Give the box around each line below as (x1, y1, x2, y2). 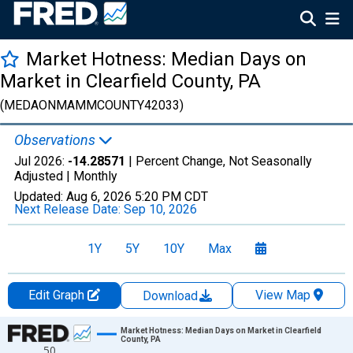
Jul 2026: (14, 154, 68, 169)
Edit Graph (28, 288, 87, 303)
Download (143, 288, 201, 303)
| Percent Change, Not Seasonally (125, 154, 312, 169)
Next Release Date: (14, 202, 124, 217)
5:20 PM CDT (135, 189, 208, 204)
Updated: (14, 189, 66, 204)
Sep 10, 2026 (124, 202, 197, 217)
